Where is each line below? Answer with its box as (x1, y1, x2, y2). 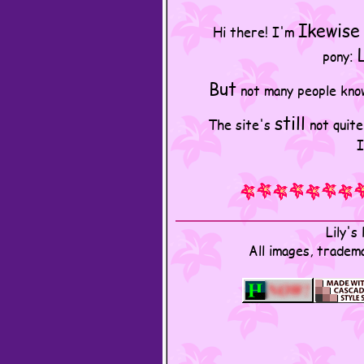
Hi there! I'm (213, 22, 298, 41)
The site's (208, 115, 275, 133)
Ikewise (298, 18, 360, 42)
